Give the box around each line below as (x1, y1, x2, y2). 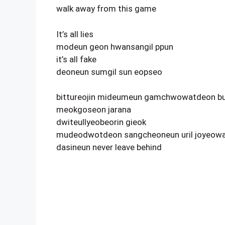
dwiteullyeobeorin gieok (56, 117, 146, 127)
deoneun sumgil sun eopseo (56, 66, 162, 77)
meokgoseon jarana (56, 104, 131, 115)
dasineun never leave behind (56, 142, 162, 152)
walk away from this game (56, 4, 156, 14)
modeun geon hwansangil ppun (56, 41, 173, 52)
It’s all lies (56, 29, 93, 39)
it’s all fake (56, 54, 96, 64)
